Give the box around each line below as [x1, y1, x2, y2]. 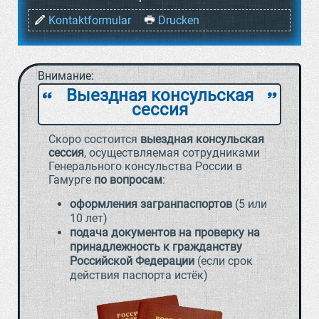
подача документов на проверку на [70, 226, 260, 239]
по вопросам [94, 173, 162, 187]
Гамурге [48, 173, 94, 187]
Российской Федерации [70, 254, 194, 268]
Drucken [158, 14, 199, 27]
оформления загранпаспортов [70, 197, 232, 211]
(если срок [194, 254, 253, 268]
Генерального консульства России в [48, 159, 242, 173]
